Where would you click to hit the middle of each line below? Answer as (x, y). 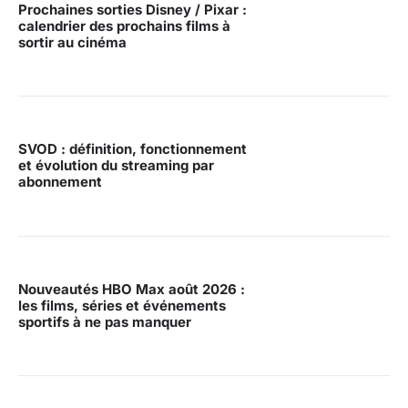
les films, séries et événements (122, 305)
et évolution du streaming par (116, 166)
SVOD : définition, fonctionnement (133, 149)
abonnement (60, 182)
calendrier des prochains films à (124, 26)
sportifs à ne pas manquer (105, 321)
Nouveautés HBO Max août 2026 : (132, 289)
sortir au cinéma (72, 43)
